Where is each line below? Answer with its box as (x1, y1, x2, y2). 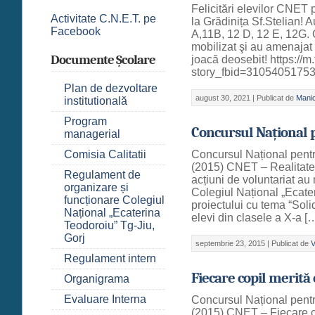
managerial (64, 127, 120, 140)
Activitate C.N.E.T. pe (51, 12, 156, 25)
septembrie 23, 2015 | (195, 238, 272, 247)
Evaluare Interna (64, 292, 146, 305)
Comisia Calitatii (64, 148, 146, 160)
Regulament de (64, 168, 141, 181)
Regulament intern (64, 252, 156, 264)
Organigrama (64, 272, 129, 285)
